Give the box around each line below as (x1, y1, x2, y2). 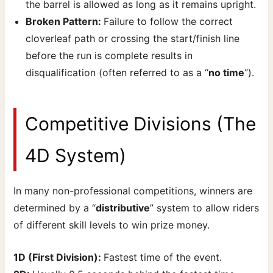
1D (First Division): (13, 251, 104, 264)
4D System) (25, 144, 127, 166)
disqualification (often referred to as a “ (26, 66, 209, 79)
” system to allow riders (150, 201, 260, 214)
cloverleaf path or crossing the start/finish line (26, 32, 240, 44)
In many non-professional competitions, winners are (13, 184, 253, 197)
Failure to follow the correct (104, 15, 233, 27)
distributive (96, 201, 151, 214)
